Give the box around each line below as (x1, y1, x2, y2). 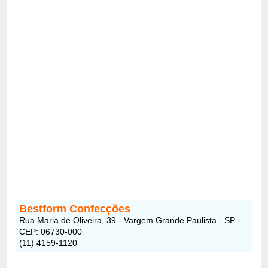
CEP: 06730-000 (19, 226, 83, 236)
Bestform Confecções (19, 202, 131, 215)
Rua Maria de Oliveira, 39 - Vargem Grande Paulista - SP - (19, 215, 241, 225)
